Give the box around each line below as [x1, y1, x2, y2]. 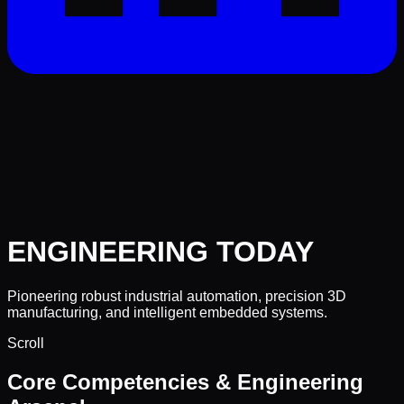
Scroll [7, 335, 44, 351]
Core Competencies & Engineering [7, 369, 363, 394]
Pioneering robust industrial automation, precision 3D [7, 288, 346, 304]
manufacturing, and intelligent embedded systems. [7, 304, 327, 320]
